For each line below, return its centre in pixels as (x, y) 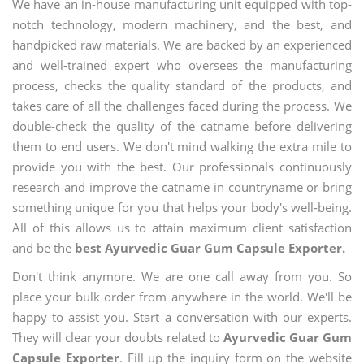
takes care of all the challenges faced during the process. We (182, 106)
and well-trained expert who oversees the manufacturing (182, 65)
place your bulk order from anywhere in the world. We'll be (182, 297)
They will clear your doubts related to (118, 337)
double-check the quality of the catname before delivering (182, 126)
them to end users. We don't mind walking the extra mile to (182, 146)
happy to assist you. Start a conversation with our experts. (182, 317)
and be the (43, 248)
